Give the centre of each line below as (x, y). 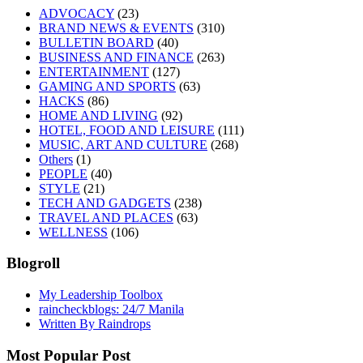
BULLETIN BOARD (96, 42)
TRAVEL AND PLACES (106, 217)
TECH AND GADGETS (105, 203)
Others (56, 159)
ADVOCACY (77, 13)
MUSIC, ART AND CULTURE (123, 144)
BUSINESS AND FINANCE (116, 57)
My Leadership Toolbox (101, 295)
